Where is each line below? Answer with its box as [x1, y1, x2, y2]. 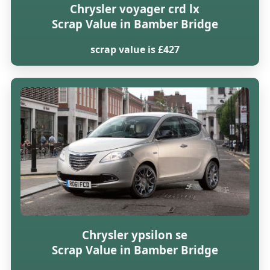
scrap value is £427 [90, 42, 180, 56]
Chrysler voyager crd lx [70, 1, 200, 17]
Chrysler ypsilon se [82, 227, 188, 242]
